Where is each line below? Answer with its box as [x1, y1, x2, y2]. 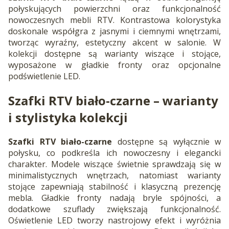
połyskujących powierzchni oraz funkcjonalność [8, 3, 221, 15]
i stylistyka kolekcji [8, 109, 128, 126]
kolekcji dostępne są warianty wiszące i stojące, [8, 48, 221, 60]
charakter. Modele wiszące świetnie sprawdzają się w [8, 158, 221, 170]
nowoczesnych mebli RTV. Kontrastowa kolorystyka [8, 14, 221, 26]
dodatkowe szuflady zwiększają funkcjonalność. [8, 203, 221, 215]
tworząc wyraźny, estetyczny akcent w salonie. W [8, 37, 221, 49]
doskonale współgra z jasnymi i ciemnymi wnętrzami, [8, 26, 221, 37]
